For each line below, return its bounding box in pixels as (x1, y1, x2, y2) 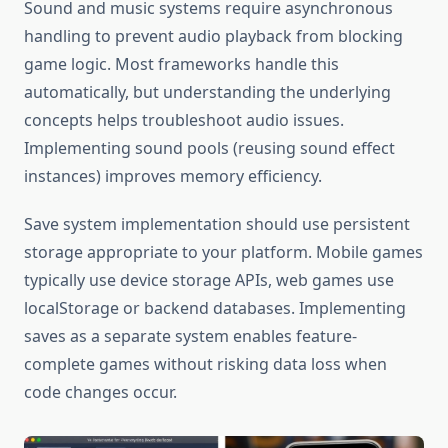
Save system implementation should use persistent (24, 213, 410, 236)
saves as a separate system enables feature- (24, 325, 357, 348)
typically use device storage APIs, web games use (24, 269, 394, 292)
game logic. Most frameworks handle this (24, 53, 339, 76)
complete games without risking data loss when (24, 353, 387, 376)
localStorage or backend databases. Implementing (24, 297, 406, 320)
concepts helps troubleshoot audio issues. (24, 109, 344, 132)
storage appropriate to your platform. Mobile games (24, 241, 423, 264)
